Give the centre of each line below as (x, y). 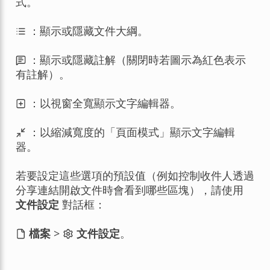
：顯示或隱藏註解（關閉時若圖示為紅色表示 (136, 59)
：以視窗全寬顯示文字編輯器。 (104, 103)
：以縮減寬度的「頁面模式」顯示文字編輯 (131, 132)
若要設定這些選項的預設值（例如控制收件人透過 (135, 175)
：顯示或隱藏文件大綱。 (87, 30)
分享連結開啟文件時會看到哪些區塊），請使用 (129, 190)
